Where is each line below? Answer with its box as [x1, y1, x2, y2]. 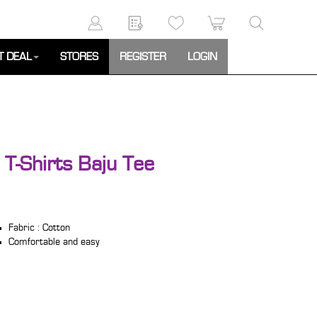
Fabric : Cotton [8, 223, 71, 233]
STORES [60, 51, 98, 62]
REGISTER [120, 51, 166, 62]
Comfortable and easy [8, 237, 100, 247]
